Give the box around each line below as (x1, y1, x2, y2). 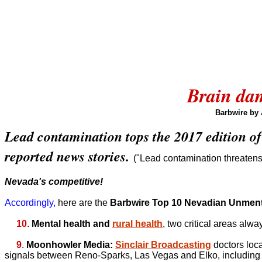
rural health (112, 219, 163, 229)
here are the (56, 198, 110, 208)
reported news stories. (5, 146, 129, 166)
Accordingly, (5, 198, 56, 208)
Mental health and (32, 219, 112, 229)
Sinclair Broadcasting (115, 240, 211, 250)
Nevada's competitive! (5, 177, 103, 187)
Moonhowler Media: (26, 240, 115, 250)
